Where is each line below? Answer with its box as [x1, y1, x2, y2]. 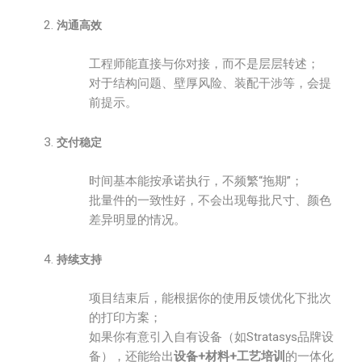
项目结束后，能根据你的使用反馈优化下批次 [89, 291, 331, 305]
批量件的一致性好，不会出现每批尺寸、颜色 [89, 193, 331, 208]
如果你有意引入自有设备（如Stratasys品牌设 [89, 330, 334, 344]
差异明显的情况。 [89, 213, 186, 227]
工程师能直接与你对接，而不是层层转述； [89, 57, 319, 71]
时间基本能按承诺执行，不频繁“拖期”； [89, 174, 303, 188]
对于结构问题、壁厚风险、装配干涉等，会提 [89, 76, 331, 90]
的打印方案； [89, 310, 162, 325]
